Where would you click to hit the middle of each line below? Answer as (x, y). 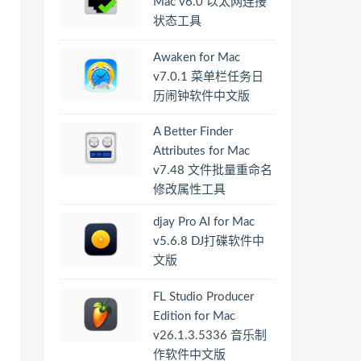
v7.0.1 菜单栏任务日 (208, 77)
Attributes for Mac (201, 151)
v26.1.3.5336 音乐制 (210, 335)
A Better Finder (193, 132)
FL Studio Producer (203, 297)
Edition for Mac (194, 316)
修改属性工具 (189, 190)
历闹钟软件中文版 (201, 96)
